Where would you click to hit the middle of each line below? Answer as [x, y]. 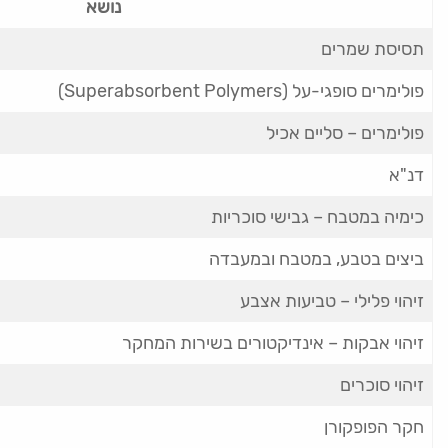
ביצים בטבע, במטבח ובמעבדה [316, 259]
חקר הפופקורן [374, 427]
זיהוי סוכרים [382, 385]
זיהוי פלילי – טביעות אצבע [332, 301]
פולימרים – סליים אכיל [345, 133]
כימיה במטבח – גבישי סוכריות [317, 217]
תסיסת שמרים [372, 49]
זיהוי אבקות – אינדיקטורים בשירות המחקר [273, 343]
